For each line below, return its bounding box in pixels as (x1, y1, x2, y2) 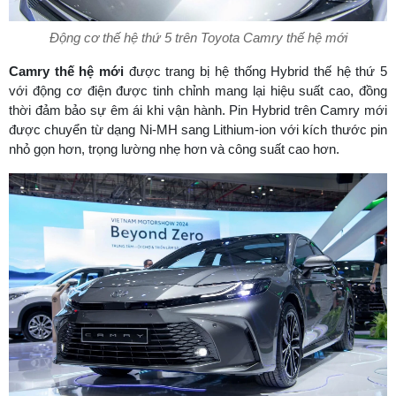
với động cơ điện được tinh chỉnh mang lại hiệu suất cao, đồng (9, 82, 387, 98)
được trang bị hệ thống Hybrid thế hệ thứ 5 (128, 63, 388, 79)
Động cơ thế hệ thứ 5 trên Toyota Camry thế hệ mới (49, 29, 347, 45)
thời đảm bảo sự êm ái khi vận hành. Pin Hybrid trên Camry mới (9, 102, 387, 118)
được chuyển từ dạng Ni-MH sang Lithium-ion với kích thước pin (9, 121, 387, 137)
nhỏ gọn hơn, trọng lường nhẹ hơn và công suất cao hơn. (9, 141, 339, 156)
